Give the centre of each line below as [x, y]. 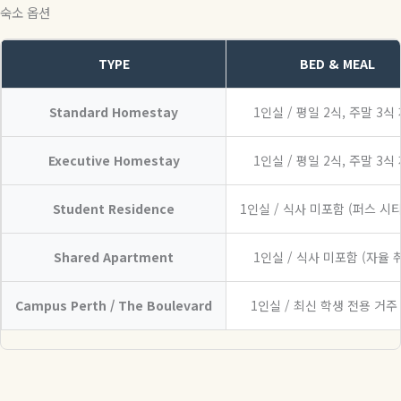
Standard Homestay [114, 112]
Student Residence [114, 209]
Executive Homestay [114, 161]
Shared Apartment [114, 257]
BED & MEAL [337, 64]
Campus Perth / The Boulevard [114, 306]
